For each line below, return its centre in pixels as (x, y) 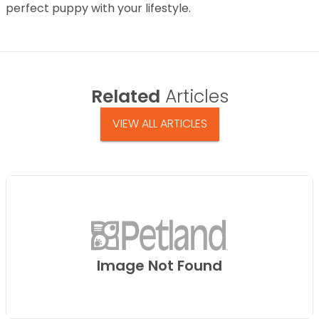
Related (125, 96)
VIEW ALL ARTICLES (159, 124)
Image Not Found (159, 266)
